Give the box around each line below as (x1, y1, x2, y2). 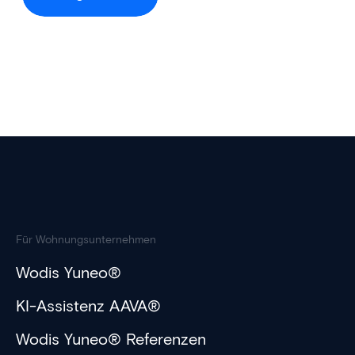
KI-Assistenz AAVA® (16, 296, 161, 316)
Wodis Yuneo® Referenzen (16, 330, 206, 349)
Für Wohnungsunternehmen (16, 233, 156, 247)
